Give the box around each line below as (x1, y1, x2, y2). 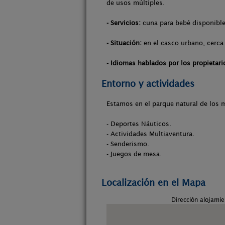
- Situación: (106, 39, 142, 47)
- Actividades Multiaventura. (106, 130, 194, 138)
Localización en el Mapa (101, 177, 205, 188)
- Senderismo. (106, 140, 149, 148)
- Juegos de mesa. (106, 150, 162, 158)
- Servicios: (106, 19, 141, 27)
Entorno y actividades (101, 78, 194, 89)
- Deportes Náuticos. (106, 120, 171, 128)
